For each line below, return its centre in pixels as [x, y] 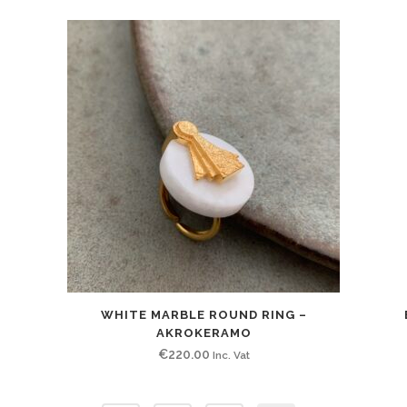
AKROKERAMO [203, 333]
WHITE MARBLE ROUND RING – [203, 315]
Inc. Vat [231, 355]
